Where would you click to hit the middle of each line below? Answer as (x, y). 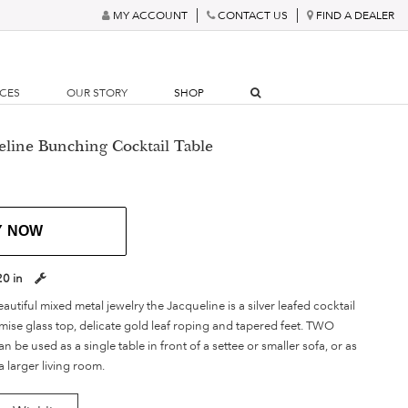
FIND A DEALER (355, 15)
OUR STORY (97, 93)
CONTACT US (253, 15)
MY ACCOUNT (150, 15)
